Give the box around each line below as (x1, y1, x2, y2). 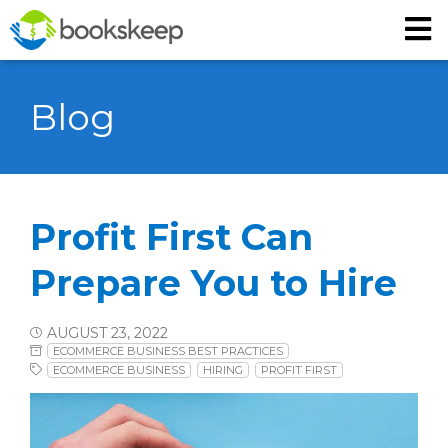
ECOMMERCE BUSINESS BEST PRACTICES (53, 344, 283, 359)
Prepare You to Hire (30, 261, 397, 305)
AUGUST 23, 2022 (47, 323, 168, 342)
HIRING (203, 363, 243, 378)
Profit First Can (30, 215, 313, 259)
